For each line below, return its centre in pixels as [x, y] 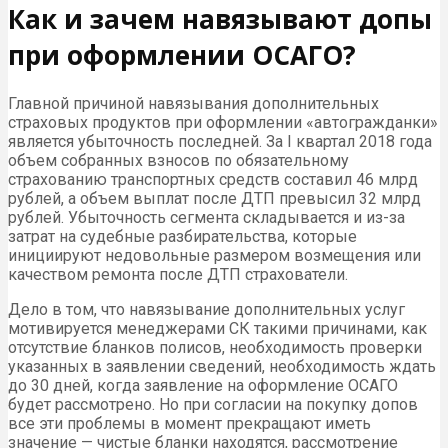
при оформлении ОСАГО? [182, 54]
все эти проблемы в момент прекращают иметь [189, 424]
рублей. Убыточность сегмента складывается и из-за [206, 218]
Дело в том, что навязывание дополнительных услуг [206, 310]
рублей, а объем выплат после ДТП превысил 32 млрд [214, 199]
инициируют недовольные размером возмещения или [214, 256]
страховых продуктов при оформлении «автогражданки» [223, 123]
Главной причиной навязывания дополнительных [193, 104]
